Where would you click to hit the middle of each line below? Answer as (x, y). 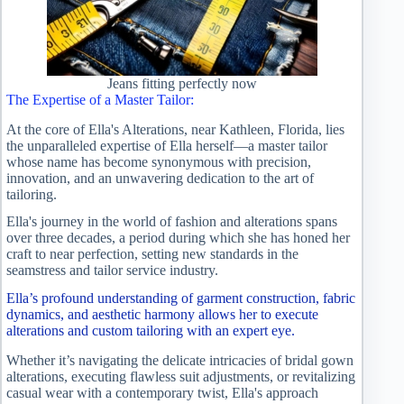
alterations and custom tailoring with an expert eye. (151, 331)
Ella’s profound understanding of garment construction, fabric (181, 298)
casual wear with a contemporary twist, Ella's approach (162, 392)
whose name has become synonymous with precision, (159, 161)
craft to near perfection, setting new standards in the (152, 254)
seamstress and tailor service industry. (112, 271)
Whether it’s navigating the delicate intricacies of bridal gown (180, 360)
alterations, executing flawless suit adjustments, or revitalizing (181, 376)
